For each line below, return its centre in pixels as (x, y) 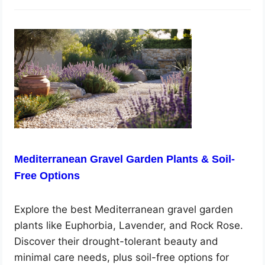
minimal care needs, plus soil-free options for (122, 257)
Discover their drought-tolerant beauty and (117, 241)
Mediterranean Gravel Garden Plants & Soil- (125, 159)
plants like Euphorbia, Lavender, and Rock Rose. (129, 225)
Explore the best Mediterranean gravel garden (124, 209)
